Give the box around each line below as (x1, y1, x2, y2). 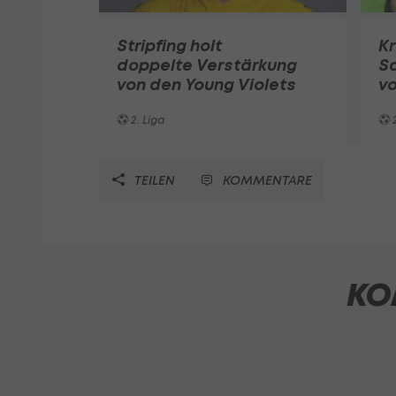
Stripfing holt (117, 34, 222, 56)
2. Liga (128, 112, 165, 126)
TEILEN (131, 171, 175, 187)
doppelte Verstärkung (117, 54, 297, 75)
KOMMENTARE (223, 171, 312, 187)
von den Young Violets (117, 73, 296, 95)
